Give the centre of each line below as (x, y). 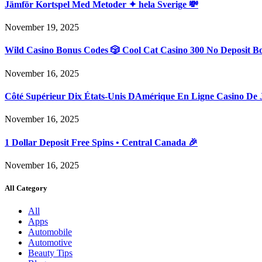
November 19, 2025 (42, 27)
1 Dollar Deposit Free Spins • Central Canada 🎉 (101, 142)
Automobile (50, 232)
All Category (26, 188)
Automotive (50, 243)
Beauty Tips (50, 253)
